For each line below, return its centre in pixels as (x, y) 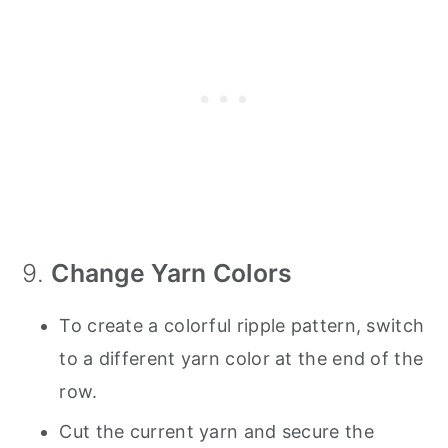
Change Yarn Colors (172, 272)
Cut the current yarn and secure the (216, 431)
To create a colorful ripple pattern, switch (242, 325)
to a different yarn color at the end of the (241, 358)
